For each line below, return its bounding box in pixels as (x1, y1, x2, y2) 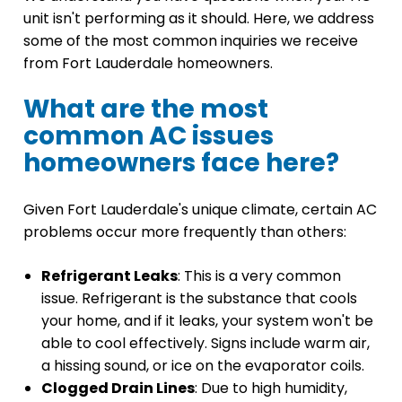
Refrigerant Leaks (41, 266, 178, 287)
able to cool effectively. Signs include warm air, (41, 333, 370, 354)
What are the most (23, 92, 268, 127)
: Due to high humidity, (195, 378, 347, 399)
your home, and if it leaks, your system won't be (41, 310, 373, 332)
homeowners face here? (23, 145, 339, 181)
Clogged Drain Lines (41, 378, 195, 399)
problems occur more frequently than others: (23, 222, 346, 243)
